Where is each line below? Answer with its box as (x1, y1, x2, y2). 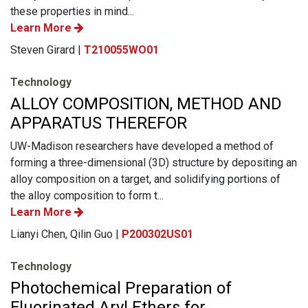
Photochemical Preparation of (10, 278, 232, 298)
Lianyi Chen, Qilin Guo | (10, 227, 122, 241)
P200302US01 (122, 227, 193, 241)
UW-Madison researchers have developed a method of (10, 139, 274, 153)
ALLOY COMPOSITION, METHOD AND (10, 93, 282, 113)
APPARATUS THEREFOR (10, 113, 187, 133)
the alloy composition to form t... (10, 188, 164, 202)
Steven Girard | (10, 43, 84, 56)
